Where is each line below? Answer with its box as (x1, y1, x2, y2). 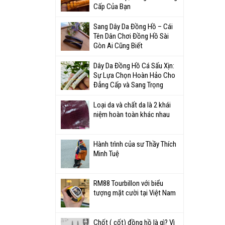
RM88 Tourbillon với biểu (93, 179, 163, 188)
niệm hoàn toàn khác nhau (93, 110, 170, 119)
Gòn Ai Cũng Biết (93, 41, 143, 50)
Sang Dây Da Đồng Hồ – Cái (93, 22, 173, 31)
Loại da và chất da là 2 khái (93, 100, 171, 109)
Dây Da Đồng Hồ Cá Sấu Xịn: (93, 61, 174, 70)
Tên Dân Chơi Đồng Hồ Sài (93, 32, 169, 41)
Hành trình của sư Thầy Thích (93, 140, 176, 149)
